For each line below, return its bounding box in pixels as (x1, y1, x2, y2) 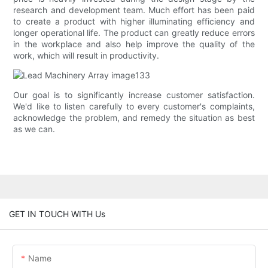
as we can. (13, 124, 56, 135)
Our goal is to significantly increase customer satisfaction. (13, 90, 255, 100)
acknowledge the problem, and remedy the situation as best (13, 112, 255, 123)
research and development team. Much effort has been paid (13, 5, 255, 16)
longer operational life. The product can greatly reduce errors (13, 28, 255, 38)
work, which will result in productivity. (13, 50, 160, 61)
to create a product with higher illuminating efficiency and (13, 16, 255, 27)
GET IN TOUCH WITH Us (9, 208, 105, 219)
